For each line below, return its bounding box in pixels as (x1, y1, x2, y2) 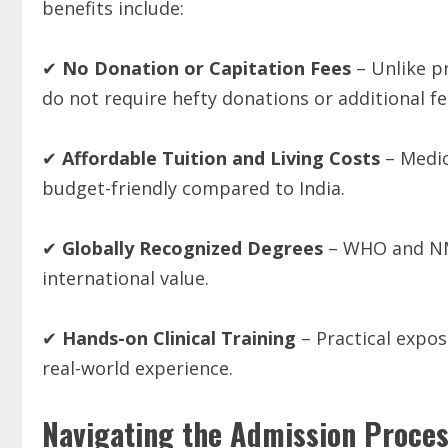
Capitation (209, 56, 305, 80)
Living (270, 146, 324, 170)
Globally (62, 236, 134, 260)
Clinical (153, 326, 216, 350)
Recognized (139, 236, 242, 260)
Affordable (62, 146, 157, 170)
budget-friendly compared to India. (42, 176, 345, 200)
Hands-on (62, 326, 148, 350)
